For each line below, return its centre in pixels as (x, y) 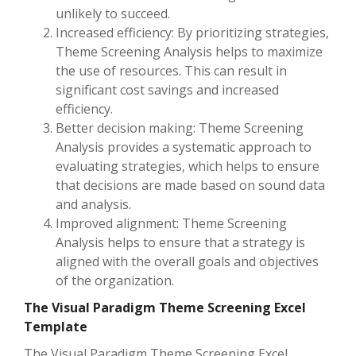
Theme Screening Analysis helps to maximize (189, 52)
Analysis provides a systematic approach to (184, 147)
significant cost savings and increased (167, 90)
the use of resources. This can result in (171, 71)
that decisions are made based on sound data (190, 186)
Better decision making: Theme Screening (180, 128)
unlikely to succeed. (113, 14)
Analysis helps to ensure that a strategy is (180, 243)
